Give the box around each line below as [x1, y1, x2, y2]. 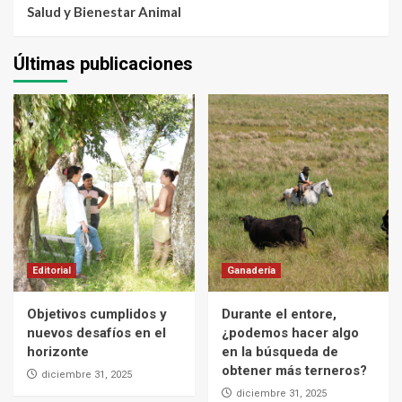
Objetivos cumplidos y [27, 305, 167, 322]
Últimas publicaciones [13, 52, 193, 74]
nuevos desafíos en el [27, 324, 166, 341]
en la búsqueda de [221, 343, 338, 360]
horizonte [27, 343, 89, 360]
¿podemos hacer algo [221, 324, 359, 341]
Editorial [32, 264, 71, 276]
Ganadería [226, 264, 275, 276]
